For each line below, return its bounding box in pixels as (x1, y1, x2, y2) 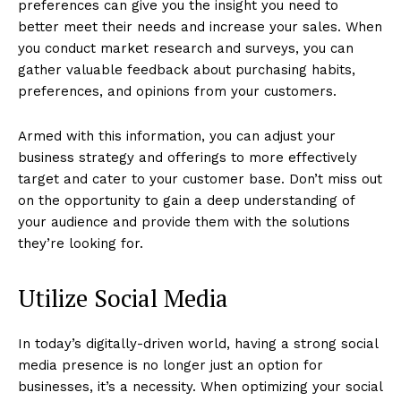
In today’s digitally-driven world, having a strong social (18, 335, 378, 352)
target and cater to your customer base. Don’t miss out (18, 170, 382, 187)
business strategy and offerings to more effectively (18, 149, 357, 166)
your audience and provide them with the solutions (18, 213, 350, 230)
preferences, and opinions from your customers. (18, 82, 337, 99)
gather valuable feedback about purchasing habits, (18, 61, 355, 78)
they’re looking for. (18, 235, 143, 252)
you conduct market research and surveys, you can (18, 39, 354, 56)
